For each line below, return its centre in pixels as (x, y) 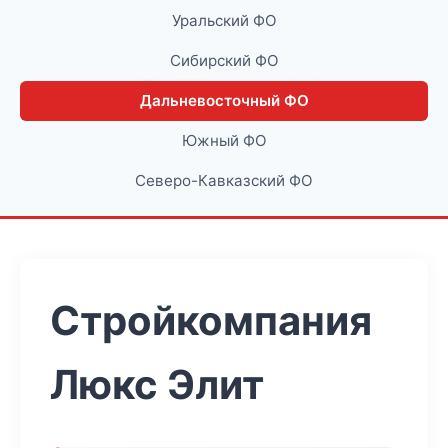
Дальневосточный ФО (224, 100)
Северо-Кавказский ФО (224, 180)
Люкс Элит (157, 384)
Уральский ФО (224, 20)
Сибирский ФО (224, 60)
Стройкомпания (211, 320)
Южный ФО (224, 140)
